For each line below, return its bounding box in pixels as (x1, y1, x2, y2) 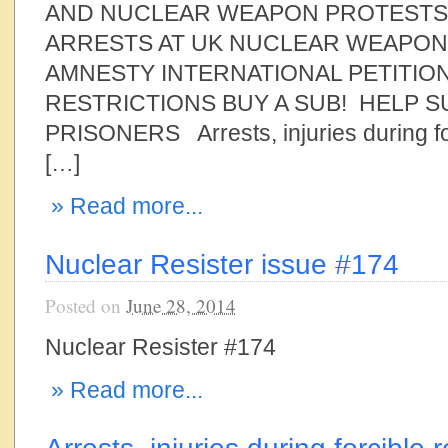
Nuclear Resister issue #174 (45, 248, 399, 280)
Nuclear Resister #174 (45, 334, 276, 360)
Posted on (45, 293, 126, 318)
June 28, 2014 (126, 293, 236, 318)
